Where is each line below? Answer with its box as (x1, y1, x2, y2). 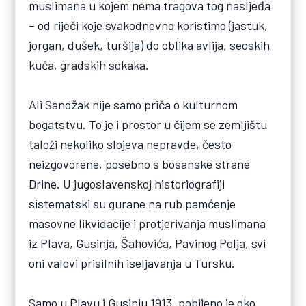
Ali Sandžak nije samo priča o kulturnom (29, 97, 238, 113)
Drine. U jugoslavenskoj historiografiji (29, 176, 225, 192)
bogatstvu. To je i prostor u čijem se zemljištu (29, 117, 268, 133)
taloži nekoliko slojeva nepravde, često (29, 137, 232, 152)
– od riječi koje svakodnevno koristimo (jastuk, (29, 18, 268, 33)
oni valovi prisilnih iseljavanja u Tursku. (29, 255, 236, 271)
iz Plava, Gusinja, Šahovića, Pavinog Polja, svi (29, 236, 266, 251)
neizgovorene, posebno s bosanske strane (29, 156, 251, 172)
